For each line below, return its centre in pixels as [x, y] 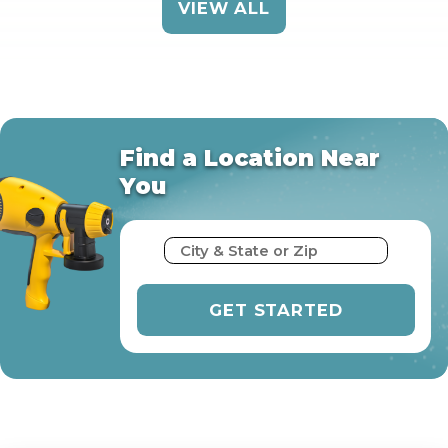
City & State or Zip [249, 251]
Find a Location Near [250, 157]
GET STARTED [276, 309]
